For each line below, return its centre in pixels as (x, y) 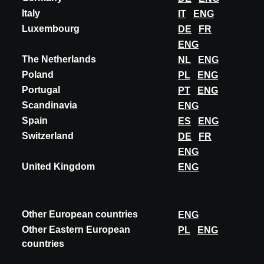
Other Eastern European (76, 230)
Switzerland (48, 136)
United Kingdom (58, 167)
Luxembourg (51, 29)
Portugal (41, 90)
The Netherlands (59, 60)
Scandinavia (49, 105)
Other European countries (80, 214)
